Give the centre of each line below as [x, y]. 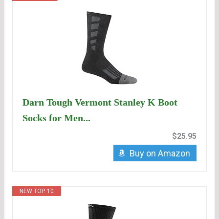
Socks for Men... [57, 118]
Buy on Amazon [160, 153]
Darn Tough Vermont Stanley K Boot [100, 102]
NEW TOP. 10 [37, 191]
